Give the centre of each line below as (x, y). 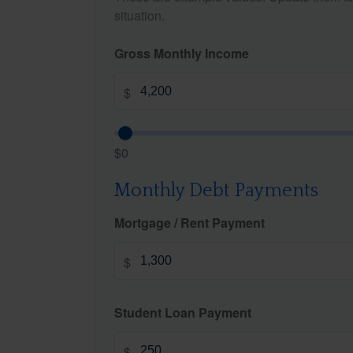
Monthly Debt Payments (216, 190)
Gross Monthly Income (182, 53)
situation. (139, 15)
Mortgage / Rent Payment (190, 222)
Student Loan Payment (183, 312)
